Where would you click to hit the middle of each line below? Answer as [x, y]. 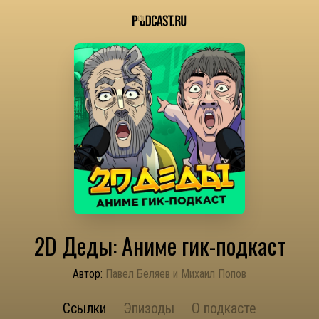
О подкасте [224, 308]
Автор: [88, 274]
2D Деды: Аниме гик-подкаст [159, 245]
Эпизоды [149, 308]
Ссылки [84, 308]
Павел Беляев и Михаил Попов [176, 274]
